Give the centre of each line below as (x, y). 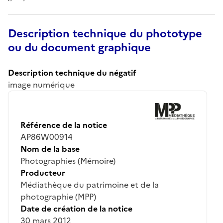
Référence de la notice (64, 125)
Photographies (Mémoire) (68, 161)
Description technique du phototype (105, 33)
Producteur (43, 172)
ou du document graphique (79, 47)
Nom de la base (50, 149)
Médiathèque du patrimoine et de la (90, 184)
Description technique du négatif (72, 72)
